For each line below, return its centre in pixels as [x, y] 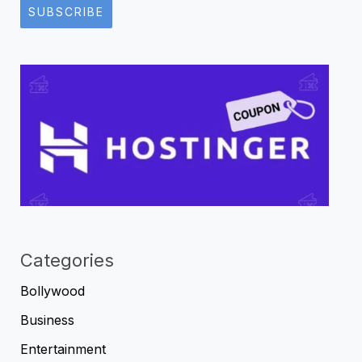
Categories [67, 261]
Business [48, 320]
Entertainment [63, 349]
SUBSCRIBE [67, 11]
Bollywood [53, 291]
